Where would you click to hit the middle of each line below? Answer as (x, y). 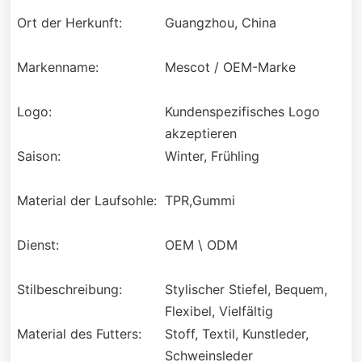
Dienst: (38, 245)
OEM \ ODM (201, 245)
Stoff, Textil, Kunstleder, (236, 334)
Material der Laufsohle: (87, 201)
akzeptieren (200, 134)
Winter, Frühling (212, 156)
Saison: (39, 156)
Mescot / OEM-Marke (230, 67)
